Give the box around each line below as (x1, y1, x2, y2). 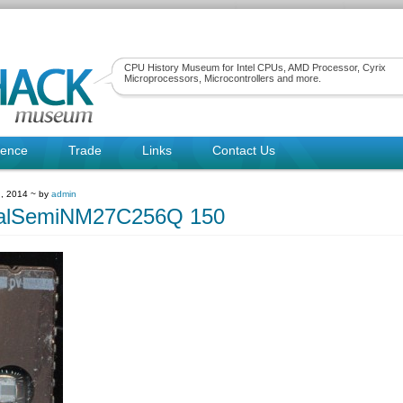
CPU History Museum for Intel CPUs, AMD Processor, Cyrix (124, 62, 386, 73)
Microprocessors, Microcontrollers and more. (124, 73, 321, 84)
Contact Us (212, 143, 275, 157)
